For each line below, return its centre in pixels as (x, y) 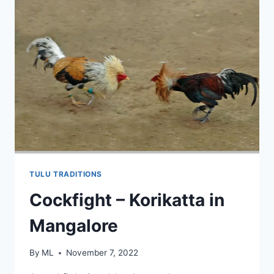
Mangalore (74, 225)
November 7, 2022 (102, 253)
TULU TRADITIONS (66, 174)
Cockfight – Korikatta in (127, 200)
